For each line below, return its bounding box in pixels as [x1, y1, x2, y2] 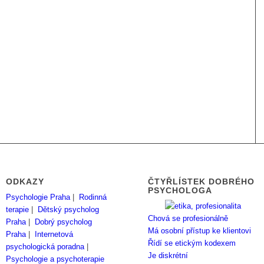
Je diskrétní [148, 251, 189, 260]
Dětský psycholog [38, 205, 100, 214]
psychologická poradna [6, 242, 85, 252]
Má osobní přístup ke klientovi [148, 226, 252, 236]
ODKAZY [6, 177, 45, 187]
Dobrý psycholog [35, 217, 93, 227]
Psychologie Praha [6, 193, 71, 202]
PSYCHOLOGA [148, 186, 213, 196]
